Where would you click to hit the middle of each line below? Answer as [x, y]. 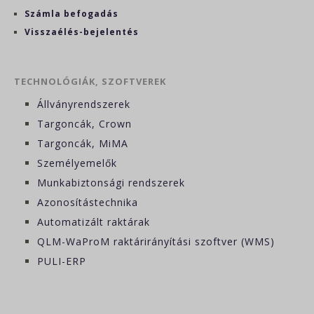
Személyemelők [77, 163]
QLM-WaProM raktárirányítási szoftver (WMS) [156, 241]
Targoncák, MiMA [83, 143]
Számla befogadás [71, 13]
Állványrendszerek [84, 104]
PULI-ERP [62, 261]
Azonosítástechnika [88, 202]
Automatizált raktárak [94, 221]
